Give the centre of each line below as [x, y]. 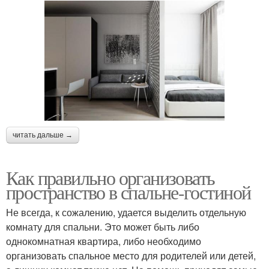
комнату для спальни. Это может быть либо [103, 226]
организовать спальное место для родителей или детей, [131, 255]
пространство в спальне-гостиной [128, 192]
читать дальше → [43, 135]
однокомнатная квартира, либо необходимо [104, 241]
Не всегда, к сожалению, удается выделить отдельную [126, 212]
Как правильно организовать [110, 177]
